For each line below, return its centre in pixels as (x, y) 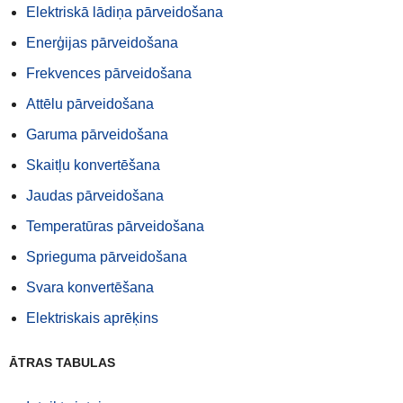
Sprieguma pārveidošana (107, 257)
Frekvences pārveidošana (109, 73)
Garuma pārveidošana (97, 134)
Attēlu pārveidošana (90, 104)
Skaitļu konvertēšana (93, 165)
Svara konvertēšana (90, 287)
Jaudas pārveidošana (95, 196)
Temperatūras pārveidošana (115, 226)
